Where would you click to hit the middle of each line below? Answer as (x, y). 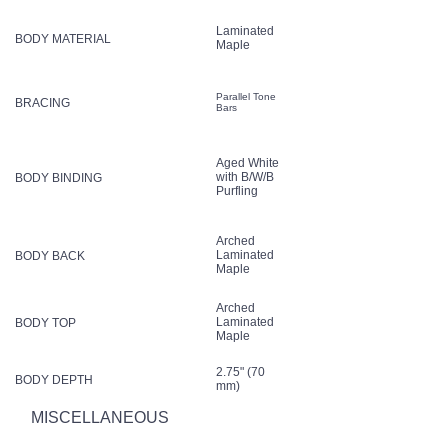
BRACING (42, 102)
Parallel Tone (246, 96)
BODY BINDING (58, 177)
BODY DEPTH (54, 379)
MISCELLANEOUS (100, 417)
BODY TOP (45, 322)
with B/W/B (245, 176)
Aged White (247, 162)
